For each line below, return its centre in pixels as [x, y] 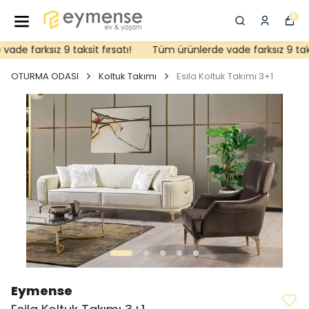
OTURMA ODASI [45, 77]
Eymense [42, 291]
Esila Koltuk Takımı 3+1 [225, 77]
